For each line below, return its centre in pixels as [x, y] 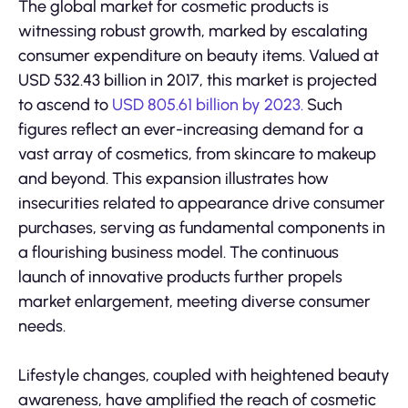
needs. [42, 326]
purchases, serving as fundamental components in [202, 228]
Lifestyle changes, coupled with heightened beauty [204, 376]
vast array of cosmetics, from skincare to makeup [197, 154]
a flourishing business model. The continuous [178, 253]
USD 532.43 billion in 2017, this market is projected [198, 81]
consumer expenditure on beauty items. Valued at [199, 56]
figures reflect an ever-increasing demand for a [191, 130]
